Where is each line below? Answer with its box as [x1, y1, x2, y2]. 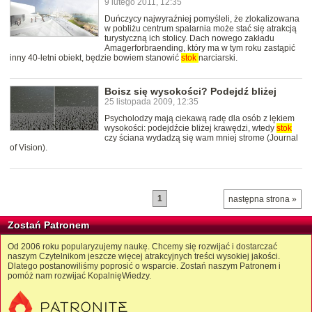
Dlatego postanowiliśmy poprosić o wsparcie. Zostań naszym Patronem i [8, 261, 281, 272]
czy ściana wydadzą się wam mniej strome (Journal [104, 133, 298, 143]
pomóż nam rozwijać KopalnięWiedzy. [8, 271, 151, 281]
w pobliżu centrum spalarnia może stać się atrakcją [104, 24, 297, 34]
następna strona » [228, 194, 297, 205]
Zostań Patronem [8, 219, 89, 231]
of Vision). [10, 143, 47, 153]
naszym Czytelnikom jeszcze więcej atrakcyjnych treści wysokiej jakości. [8, 251, 280, 262]
